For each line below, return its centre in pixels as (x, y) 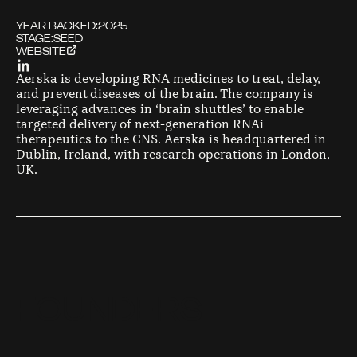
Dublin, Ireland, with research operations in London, (173, 155)
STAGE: (35, 39)
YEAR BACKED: (57, 26)
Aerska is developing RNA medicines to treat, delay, (168, 79)
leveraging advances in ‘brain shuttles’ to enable (160, 109)
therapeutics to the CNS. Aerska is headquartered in (171, 139)
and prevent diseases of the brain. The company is (165, 94)
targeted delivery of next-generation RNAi (140, 124)
